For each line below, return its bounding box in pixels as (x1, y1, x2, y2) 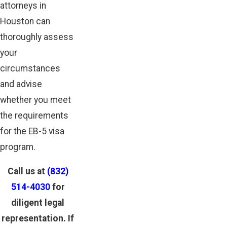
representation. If (2, 213, 74, 224)
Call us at (7, 166, 47, 177)
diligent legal (11, 198, 64, 208)
